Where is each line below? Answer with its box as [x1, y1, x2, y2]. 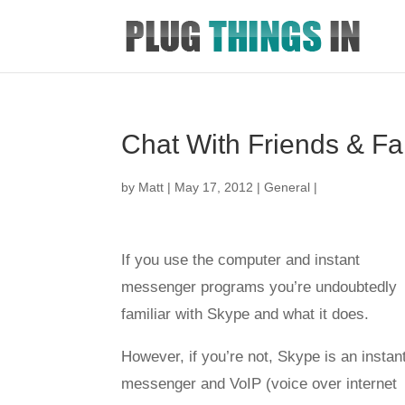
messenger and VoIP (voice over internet [121, 375, 398, 392]
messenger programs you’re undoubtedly [121, 278, 398, 296]
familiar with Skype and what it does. [121, 306, 370, 323]
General [264, 180, 311, 194]
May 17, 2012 [174, 180, 254, 194]
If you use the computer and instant [121, 251, 361, 268]
